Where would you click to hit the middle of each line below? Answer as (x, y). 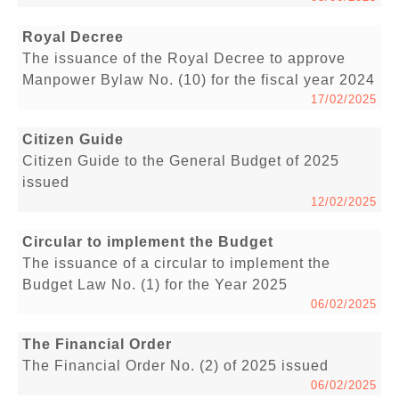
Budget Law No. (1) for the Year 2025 (155, 285)
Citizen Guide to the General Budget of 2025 (181, 161)
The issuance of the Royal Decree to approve (184, 59)
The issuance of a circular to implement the (176, 264)
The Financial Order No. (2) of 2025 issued (178, 366)
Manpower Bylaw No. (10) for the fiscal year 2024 (199, 80)
